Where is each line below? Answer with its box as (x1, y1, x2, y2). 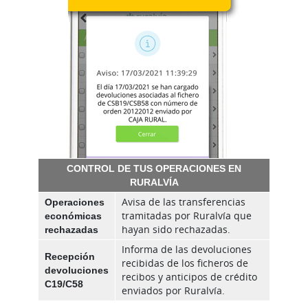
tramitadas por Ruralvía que (122, 209, 252, 223)
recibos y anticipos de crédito (122, 270, 257, 284)
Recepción (45, 250, 95, 263)
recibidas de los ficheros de (122, 256, 248, 270)
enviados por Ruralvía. (122, 284, 225, 298)
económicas (45, 209, 102, 223)
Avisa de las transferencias (122, 195, 245, 209)
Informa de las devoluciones (122, 243, 252, 256)
